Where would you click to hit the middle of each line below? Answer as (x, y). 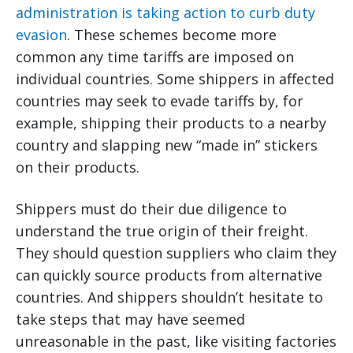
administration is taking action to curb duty (165, 13)
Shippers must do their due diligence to (151, 209)
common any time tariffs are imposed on (155, 57)
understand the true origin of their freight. (162, 231)
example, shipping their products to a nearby (171, 123)
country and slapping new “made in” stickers (167, 145)
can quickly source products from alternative (169, 275)
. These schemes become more (172, 35)
